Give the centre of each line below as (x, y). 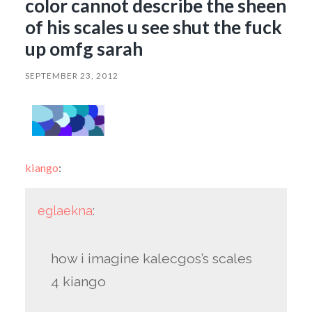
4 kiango (79, 281)
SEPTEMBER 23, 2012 (71, 75)
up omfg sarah (85, 48)
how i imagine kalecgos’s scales (152, 258)
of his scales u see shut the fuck (153, 27)
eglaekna (65, 210)
